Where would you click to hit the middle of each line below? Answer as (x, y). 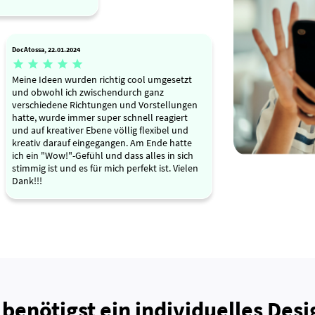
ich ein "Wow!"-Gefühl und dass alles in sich (102, 156)
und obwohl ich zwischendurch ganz (88, 92)
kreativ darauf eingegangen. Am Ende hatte (102, 143)
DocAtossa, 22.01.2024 (46, 49)
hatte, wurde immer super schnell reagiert (99, 118)
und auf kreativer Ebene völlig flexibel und (100, 130)
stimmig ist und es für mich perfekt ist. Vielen (105, 168)
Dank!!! (27, 181)
